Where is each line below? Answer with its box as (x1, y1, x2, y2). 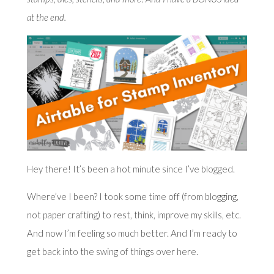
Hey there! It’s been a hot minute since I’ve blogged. (26, 163, 235, 174)
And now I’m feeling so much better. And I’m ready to (26, 227, 237, 239)
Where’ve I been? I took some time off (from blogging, (26, 190, 239, 202)
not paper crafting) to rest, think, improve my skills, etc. (26, 209, 241, 220)
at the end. (26, 12, 66, 23)
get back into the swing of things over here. (26, 245, 198, 257)
